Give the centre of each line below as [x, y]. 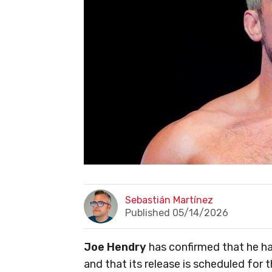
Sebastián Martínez [169, 200]
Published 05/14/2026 [177, 213]
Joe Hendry [115, 247]
